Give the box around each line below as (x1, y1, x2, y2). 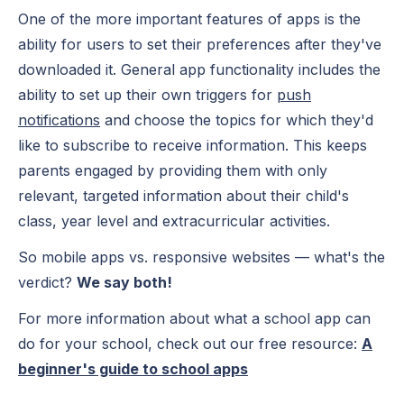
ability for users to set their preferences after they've (18, 35, 381, 53)
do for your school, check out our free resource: (18, 335, 362, 353)
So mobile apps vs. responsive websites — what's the (18, 248, 385, 266)
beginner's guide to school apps (18, 360, 248, 378)
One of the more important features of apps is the (18, 10, 361, 28)
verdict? (18, 273, 77, 291)
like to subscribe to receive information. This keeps (18, 136, 367, 154)
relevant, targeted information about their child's (18, 187, 349, 205)
